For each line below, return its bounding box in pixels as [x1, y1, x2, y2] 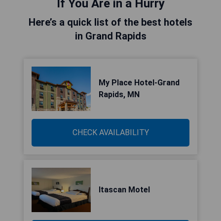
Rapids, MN [99, 90, 140, 99]
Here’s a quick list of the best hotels [29, 16, 192, 28]
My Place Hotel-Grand [99, 78, 180, 87]
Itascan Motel [99, 185, 150, 194]
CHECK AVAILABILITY [72, 128, 149, 137]
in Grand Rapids [74, 30, 147, 42]
